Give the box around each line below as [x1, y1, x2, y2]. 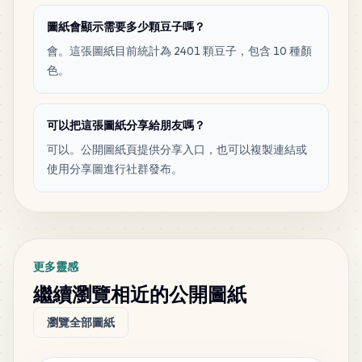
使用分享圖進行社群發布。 [47, 162, 183, 176]
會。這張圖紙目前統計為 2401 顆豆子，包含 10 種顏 [47, 44, 312, 58]
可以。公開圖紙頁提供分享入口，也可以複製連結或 [47, 142, 307, 157]
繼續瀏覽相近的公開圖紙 [33, 282, 246, 306]
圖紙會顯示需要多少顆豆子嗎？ [47, 19, 205, 34]
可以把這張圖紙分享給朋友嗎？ [47, 118, 205, 133]
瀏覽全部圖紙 [47, 315, 115, 330]
